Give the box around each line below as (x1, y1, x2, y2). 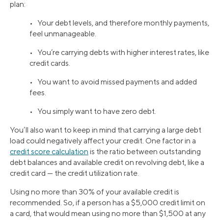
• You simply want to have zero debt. (29, 107, 156, 116)
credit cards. (29, 58, 70, 68)
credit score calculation (10, 147, 88, 157)
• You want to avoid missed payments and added (29, 77, 197, 87)
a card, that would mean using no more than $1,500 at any (10, 209, 206, 219)
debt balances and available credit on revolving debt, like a (10, 158, 204, 167)
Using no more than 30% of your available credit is (10, 187, 179, 197)
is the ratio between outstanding (88, 147, 201, 157)
